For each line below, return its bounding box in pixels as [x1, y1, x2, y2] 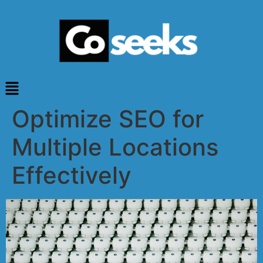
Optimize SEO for [12, 104, 204, 133]
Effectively [12, 160, 131, 190]
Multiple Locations [12, 132, 218, 161]
